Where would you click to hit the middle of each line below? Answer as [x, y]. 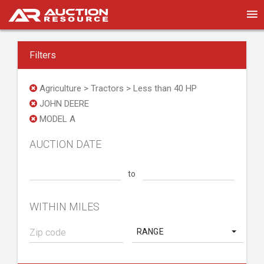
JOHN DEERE [63, 104]
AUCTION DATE [65, 144]
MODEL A [56, 119]
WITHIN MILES [65, 207]
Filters [43, 55]
